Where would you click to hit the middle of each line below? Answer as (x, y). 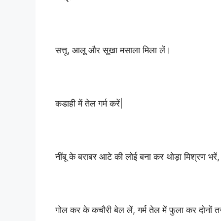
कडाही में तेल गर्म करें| (89, 103)
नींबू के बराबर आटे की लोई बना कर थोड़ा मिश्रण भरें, (137, 156)
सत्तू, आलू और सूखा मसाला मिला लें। (113, 50)
